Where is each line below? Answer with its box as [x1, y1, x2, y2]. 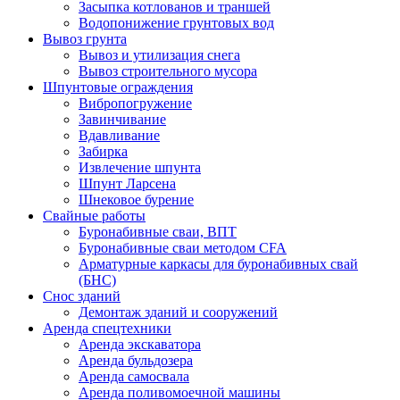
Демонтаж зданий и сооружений [79, 304, 278, 320]
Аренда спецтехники [43, 320, 171, 336]
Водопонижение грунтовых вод [79, 14, 274, 30]
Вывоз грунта [43, 30, 127, 46]
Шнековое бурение [79, 191, 194, 207]
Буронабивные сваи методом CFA [79, 239, 287, 255]
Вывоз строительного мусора [79, 62, 257, 79]
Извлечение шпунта [79, 159, 201, 175]
